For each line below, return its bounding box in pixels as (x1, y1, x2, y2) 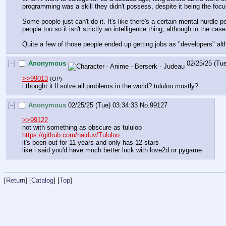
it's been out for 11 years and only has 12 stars (22, 138, 159, 146)
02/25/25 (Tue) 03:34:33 (68, 101, 138, 109)
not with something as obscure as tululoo (22, 123, 142, 131)
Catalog (31, 176, 53, 184)
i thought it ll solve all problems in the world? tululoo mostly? (22, 82, 198, 90)
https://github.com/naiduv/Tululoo (22, 131, 120, 139)
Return (6, 176, 25, 184)
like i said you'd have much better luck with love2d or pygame (22, 146, 202, 154)
